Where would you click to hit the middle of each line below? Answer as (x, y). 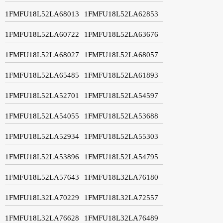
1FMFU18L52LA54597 (121, 95)
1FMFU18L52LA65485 (42, 75)
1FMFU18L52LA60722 (42, 34)
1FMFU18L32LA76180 (121, 177)
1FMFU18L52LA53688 (121, 116)
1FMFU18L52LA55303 (121, 136)
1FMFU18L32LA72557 (121, 197)
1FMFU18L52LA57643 (42, 177)
